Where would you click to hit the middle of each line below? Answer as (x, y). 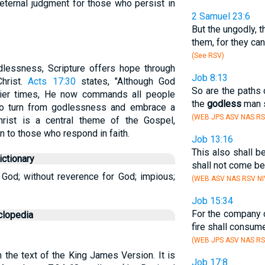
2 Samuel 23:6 (221, 16)
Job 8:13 (209, 78)
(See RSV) (208, 56)
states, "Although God (125, 81)
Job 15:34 (212, 201)
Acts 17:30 (52, 81)
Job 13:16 (212, 139)
